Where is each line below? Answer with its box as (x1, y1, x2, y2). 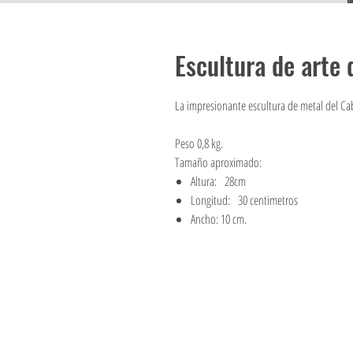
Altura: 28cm (191, 173, 246, 190)
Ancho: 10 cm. (191, 210, 247, 228)
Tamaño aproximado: (175, 154, 262, 171)
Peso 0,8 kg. (175, 135, 223, 152)
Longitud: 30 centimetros (191, 191, 298, 209)
